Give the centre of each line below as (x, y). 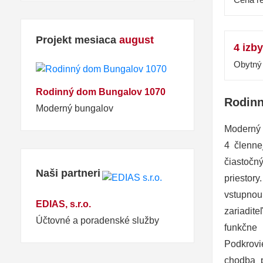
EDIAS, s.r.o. (63, 204)
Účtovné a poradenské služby (97, 221)
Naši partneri (68, 173)
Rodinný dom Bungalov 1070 (101, 92)
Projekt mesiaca (77, 40)
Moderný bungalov (75, 109)
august (136, 40)
